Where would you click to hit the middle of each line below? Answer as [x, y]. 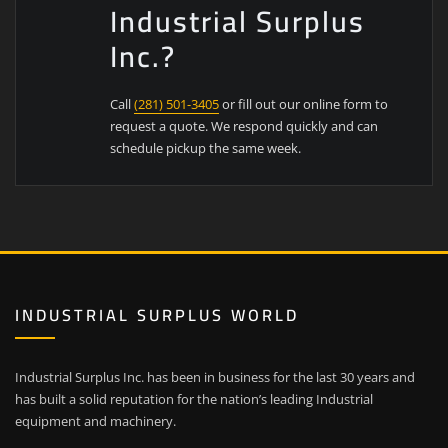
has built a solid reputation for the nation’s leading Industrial [194, 399]
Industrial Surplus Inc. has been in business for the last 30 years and [215, 377]
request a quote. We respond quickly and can [244, 125]
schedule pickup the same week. [206, 147]
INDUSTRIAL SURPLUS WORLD [157, 314]
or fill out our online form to [304, 103]
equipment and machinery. [95, 421]
